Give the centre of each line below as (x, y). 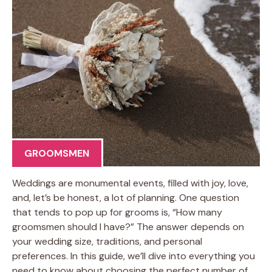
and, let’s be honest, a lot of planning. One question (126, 197)
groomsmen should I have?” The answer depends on (128, 226)
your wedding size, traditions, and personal (107, 241)
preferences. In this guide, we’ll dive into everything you (134, 256)
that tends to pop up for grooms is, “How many (117, 212)
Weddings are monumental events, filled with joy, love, (130, 183)
